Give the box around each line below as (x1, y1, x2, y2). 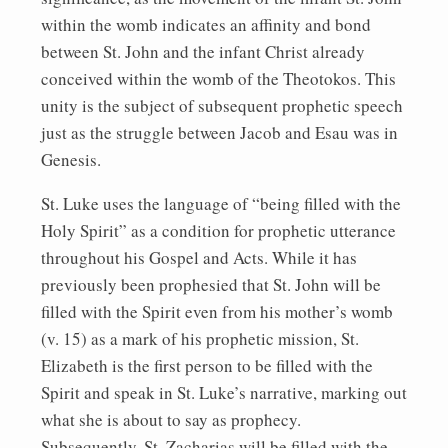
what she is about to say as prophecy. (41, 407, 307, 431)
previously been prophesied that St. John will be (41, 272, 381, 296)
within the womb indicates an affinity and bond (41, 12, 371, 36)
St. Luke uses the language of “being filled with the (41, 191, 401, 215)
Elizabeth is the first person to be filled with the (41, 353, 373, 377)
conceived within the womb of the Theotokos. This (41, 66, 396, 90)
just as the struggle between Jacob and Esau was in (41, 120, 398, 144)
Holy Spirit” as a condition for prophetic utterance (41, 218, 396, 242)
